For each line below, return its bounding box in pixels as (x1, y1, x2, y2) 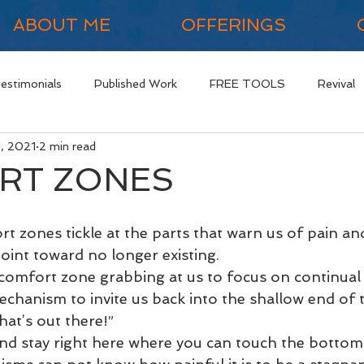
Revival (318, 76, 355, 90)
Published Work (94, 76, 177, 90)
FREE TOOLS (210, 76, 285, 90)
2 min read (39, 139, 96, 153)
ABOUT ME (12, 15, 110, 35)
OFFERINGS (180, 15, 286, 35)
